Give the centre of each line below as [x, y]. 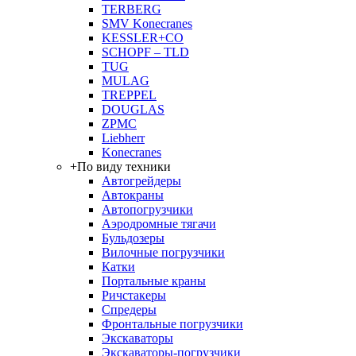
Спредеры [129, 310]
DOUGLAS [133, 109]
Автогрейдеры [141, 181]
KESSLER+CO [143, 38]
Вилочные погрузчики [163, 252]
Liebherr [123, 138]
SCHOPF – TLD [145, 52]
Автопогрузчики [147, 209]
